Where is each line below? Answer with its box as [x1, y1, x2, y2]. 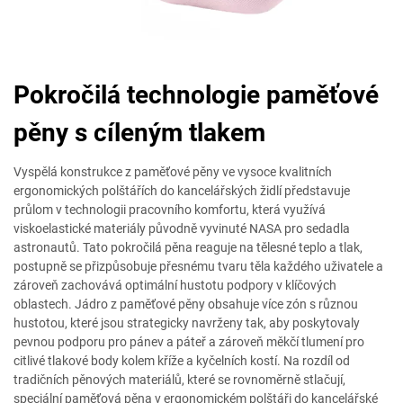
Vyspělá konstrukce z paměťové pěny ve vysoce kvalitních [13, 165, 332, 179]
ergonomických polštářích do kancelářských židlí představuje [13, 184, 350, 198]
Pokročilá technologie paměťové [13, 80, 379, 110]
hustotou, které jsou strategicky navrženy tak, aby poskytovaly [13, 316, 360, 330]
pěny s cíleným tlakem [13, 118, 265, 148]
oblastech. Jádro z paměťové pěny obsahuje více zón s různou [13, 297, 358, 311]
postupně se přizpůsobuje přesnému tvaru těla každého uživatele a [13, 259, 383, 273]
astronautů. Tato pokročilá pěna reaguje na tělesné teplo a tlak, [13, 240, 363, 255]
